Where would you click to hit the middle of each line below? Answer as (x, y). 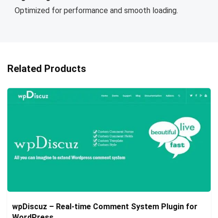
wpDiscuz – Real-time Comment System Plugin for (105, 207)
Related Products (47, 69)
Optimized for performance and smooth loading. (96, 11)
